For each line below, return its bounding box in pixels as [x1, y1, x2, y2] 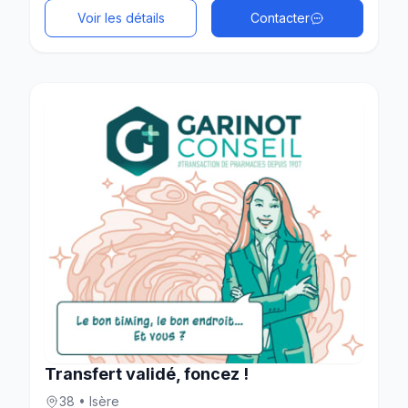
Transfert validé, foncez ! [45, 363, 249, 383]
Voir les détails [76, 9, 165, 25]
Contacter [250, 9, 310, 25]
